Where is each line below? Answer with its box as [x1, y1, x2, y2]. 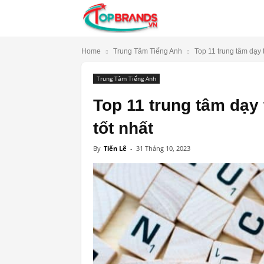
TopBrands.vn [158, 9, 220, 22]
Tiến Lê [104, 144, 127, 153]
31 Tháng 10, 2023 [136, 144, 190, 153]
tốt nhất [93, 119, 153, 137]
